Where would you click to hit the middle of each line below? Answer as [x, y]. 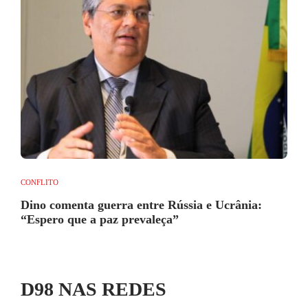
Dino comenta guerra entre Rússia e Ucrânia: [141, 205]
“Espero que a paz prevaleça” [100, 219]
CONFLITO [40, 182]
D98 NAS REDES [93, 289]
